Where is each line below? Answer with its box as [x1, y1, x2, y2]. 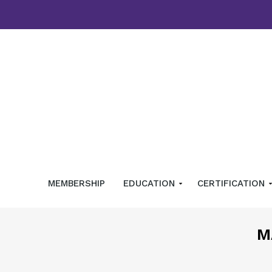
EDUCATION [123, 178, 178, 189]
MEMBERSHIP [47, 178, 105, 189]
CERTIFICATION [197, 178, 268, 189]
